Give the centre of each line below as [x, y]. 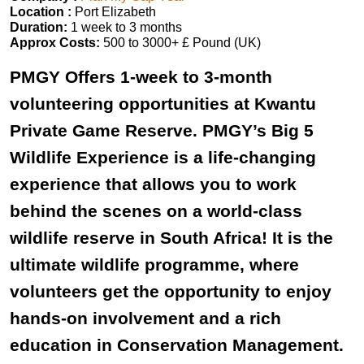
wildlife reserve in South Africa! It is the [171, 238]
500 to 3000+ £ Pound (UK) [180, 43]
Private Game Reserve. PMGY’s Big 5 [162, 130]
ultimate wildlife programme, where [154, 264]
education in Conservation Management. [177, 345]
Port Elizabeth [114, 12]
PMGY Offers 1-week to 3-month [141, 77]
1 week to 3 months [125, 27]
